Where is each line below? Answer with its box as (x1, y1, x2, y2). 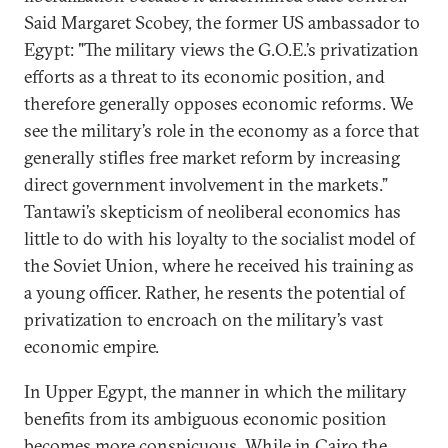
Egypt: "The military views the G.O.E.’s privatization (24, 38, 419, 61)
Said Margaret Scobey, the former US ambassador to (24, 11, 420, 34)
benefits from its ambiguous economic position (24, 407, 387, 430)
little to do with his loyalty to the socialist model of (24, 227, 415, 250)
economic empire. (24, 335, 159, 358)
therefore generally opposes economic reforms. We (24, 92, 413, 115)
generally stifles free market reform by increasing (24, 146, 400, 169)
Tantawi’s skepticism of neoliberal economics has (24, 200, 401, 223)
